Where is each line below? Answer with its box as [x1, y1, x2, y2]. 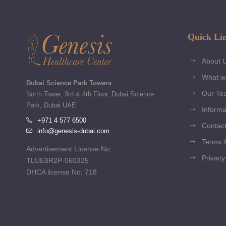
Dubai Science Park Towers [26, 79, 111, 87]
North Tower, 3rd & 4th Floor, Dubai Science [26, 90, 154, 98]
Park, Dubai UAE [26, 101, 76, 109]
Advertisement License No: [26, 145, 112, 153]
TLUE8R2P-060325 [26, 156, 89, 164]
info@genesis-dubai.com [37, 127, 109, 135]
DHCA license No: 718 [26, 168, 97, 176]
